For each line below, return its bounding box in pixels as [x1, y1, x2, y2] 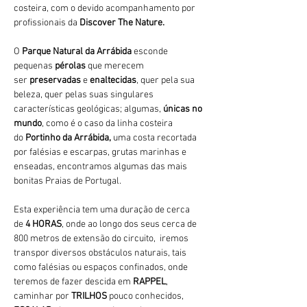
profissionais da [14, 17, 79, 29]
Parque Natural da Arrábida [22, 46, 134, 58]
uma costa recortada [113, 132, 199, 145]
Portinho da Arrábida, [25, 132, 113, 145]
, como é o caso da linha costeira [42, 118, 175, 130]
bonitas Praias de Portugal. [14, 175, 121, 188]
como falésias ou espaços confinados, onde [14, 262, 190, 274]
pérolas [55, 60, 88, 73]
